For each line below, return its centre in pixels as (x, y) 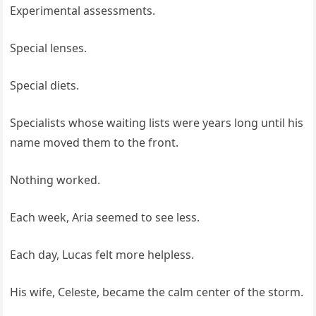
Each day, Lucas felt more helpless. (102, 255)
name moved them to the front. (95, 143)
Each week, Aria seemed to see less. (105, 218)
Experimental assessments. (83, 11)
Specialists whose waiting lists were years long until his (157, 123)
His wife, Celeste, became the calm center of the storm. (157, 292)
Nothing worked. (55, 180)
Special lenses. (49, 48)
